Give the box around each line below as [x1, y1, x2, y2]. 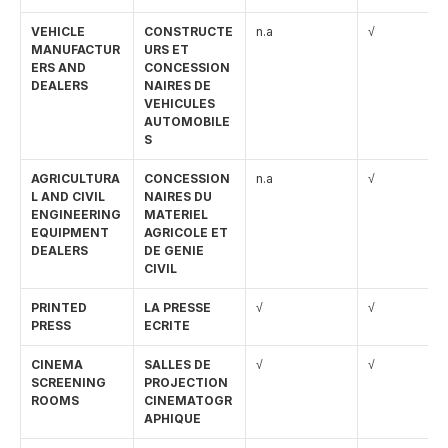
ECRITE [144, 318, 190, 333]
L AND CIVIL [31, 189, 105, 204]
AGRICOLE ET [144, 225, 228, 240]
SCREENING [31, 375, 106, 390]
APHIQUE [144, 411, 201, 426]
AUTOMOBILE [144, 114, 230, 129]
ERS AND [31, 60, 86, 75]
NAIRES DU [144, 189, 212, 204]
